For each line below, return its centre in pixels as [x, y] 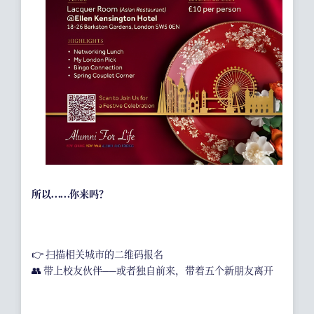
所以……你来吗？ [70, 194]
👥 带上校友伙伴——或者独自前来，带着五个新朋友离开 [152, 271]
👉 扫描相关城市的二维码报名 [97, 254]
